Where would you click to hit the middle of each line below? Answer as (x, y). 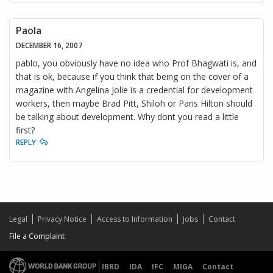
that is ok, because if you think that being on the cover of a (132, 76)
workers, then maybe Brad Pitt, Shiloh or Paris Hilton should (134, 103)
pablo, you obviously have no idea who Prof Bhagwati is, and (136, 63)
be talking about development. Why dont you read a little (127, 116)
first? (25, 130)
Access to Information (135, 219)
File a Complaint (37, 236)
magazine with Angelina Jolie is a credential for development (134, 90)
